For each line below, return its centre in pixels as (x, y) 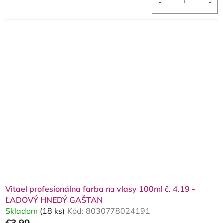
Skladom (23, 211)
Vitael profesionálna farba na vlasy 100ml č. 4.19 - (100, 189)
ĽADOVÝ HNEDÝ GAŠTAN (54, 200)
